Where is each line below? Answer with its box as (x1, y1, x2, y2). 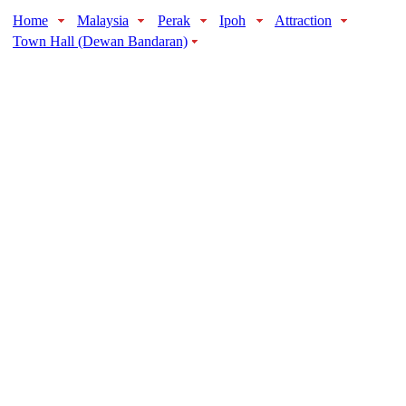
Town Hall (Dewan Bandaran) (13, 33, 188, 49)
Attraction (275, 12, 332, 28)
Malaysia (77, 12, 129, 28)
